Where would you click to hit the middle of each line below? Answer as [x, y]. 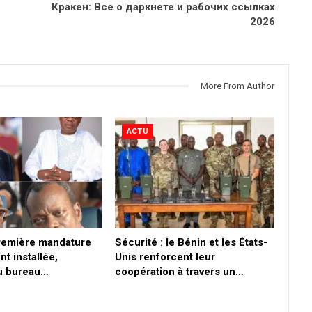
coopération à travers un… [179, 272]
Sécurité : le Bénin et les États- [191, 243]
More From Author [237, 86]
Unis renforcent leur [165, 257]
